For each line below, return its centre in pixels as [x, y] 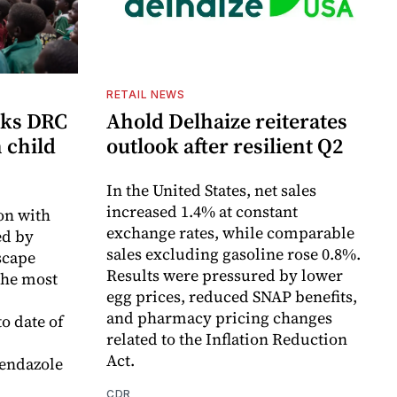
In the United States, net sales [211, 190]
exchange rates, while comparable [230, 232]
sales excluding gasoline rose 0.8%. [234, 253]
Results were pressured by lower [225, 275]
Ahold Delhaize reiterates [227, 121]
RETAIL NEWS [146, 94]
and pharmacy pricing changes [219, 317]
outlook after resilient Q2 [225, 145]
